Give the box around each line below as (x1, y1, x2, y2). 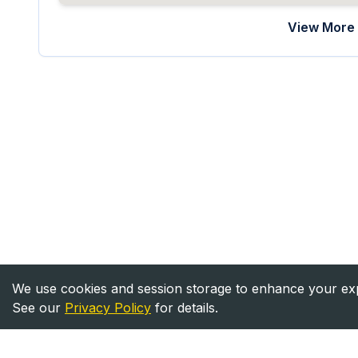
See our (12, 300, 61, 316)
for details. (151, 300, 218, 316)
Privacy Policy (65, 300, 151, 316)
